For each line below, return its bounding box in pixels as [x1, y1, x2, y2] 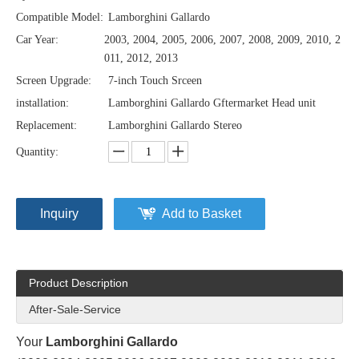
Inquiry [40, 207, 79, 220]
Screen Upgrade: [16, 75, 91, 87]
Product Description [29, 276, 128, 289]
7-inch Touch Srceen [108, 75, 202, 87]
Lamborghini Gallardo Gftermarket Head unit [108, 97, 316, 109]
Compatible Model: [16, 11, 103, 23]
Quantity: [16, 146, 58, 158]
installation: [16, 97, 69, 109]
